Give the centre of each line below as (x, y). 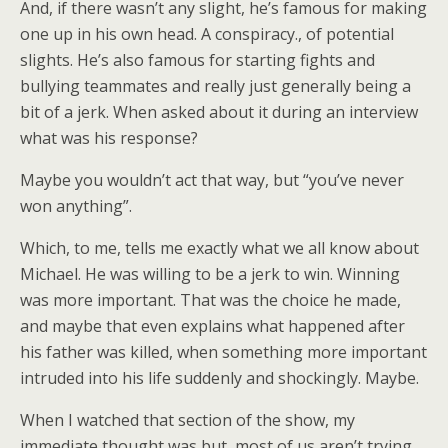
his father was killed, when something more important (223, 352)
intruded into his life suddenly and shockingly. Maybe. (219, 378)
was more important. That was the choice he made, (210, 300)
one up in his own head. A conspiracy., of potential (207, 34)
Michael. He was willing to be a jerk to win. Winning (210, 274)
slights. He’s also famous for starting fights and (197, 60)
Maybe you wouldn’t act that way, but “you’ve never (212, 180)
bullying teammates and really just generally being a (215, 86)
